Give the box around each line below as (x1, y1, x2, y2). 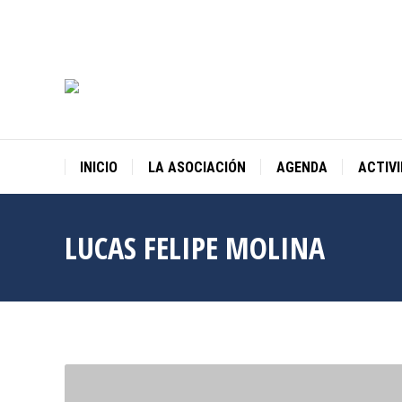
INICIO (79, 159, 118, 176)
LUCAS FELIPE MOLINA (65, 227, 325, 268)
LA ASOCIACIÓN (147, 159, 246, 176)
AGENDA (275, 159, 328, 176)
